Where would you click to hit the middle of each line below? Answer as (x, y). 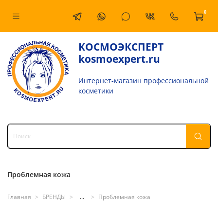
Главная (19, 197)
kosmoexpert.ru (119, 59)
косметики (96, 91)
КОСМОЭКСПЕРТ (121, 46)
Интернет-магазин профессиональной (144, 80)
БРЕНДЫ (54, 197)
